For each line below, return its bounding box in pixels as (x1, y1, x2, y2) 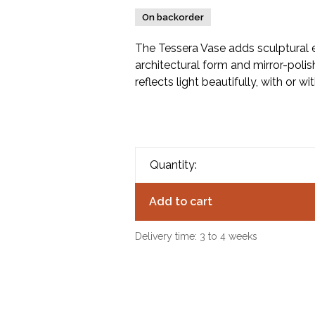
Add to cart (148, 195, 212, 208)
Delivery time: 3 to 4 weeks (134, 231, 257, 242)
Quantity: (149, 158, 197, 172)
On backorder (141, 12, 204, 22)
